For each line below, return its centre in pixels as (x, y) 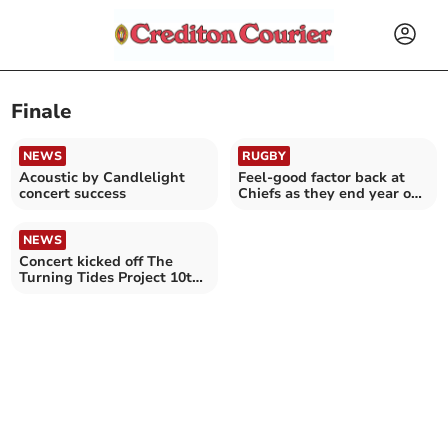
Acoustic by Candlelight (102, 177)
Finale (42, 112)
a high (259, 209)
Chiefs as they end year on (329, 193)
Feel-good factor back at (321, 177)
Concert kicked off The (96, 261)
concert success (73, 193)
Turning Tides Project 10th (110, 277)
